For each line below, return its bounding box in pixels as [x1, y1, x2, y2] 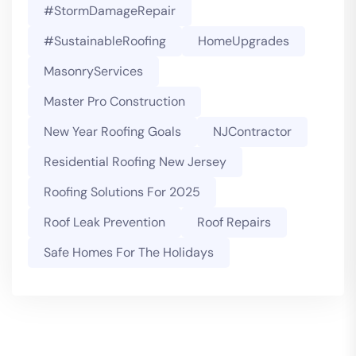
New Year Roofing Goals [44, 123, 181, 141]
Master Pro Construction [44, 93, 185, 110]
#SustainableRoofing [44, 33, 166, 50]
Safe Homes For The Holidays [44, 244, 214, 261]
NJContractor [213, 123, 292, 141]
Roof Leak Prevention [44, 214, 165, 231]
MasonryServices [44, 63, 143, 80]
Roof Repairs [197, 214, 271, 231]
